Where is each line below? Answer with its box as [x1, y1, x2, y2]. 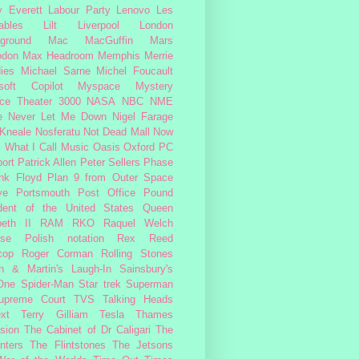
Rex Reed [117, 232, 173, 244]
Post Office [78, 187, 135, 199]
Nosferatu [34, 126, 80, 138]
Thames [135, 309, 173, 321]
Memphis [98, 50, 140, 62]
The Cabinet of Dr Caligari [24, 324, 151, 336]
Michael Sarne [20, 65, 91, 77]
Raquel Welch [103, 217, 173, 229]
